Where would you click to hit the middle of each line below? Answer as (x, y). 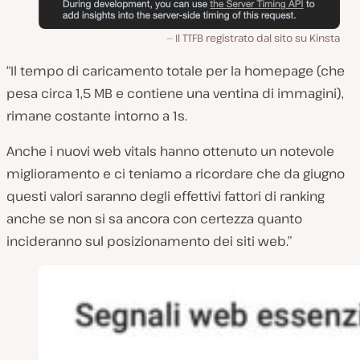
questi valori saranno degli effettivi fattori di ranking (166, 196)
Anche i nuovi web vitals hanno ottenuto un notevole (170, 151)
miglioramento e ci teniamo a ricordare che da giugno (176, 173)
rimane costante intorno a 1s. (97, 115)
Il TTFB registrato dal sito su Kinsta (258, 37)
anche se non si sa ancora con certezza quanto (154, 218)
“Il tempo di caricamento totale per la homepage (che (176, 70)
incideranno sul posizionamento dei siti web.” (149, 241)
